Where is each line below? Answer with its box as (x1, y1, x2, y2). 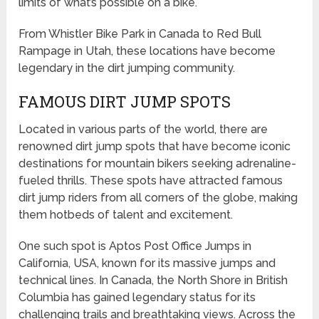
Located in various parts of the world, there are (19, 122, 268, 136)
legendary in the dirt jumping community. (19, 61, 236, 75)
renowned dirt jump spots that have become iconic (19, 139, 291, 153)
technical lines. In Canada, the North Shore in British (19, 273, 288, 287)
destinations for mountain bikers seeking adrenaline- (19, 156, 297, 170)
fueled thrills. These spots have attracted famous (19, 173, 283, 187)
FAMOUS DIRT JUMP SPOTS (19, 90, 231, 112)
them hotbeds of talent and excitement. (19, 207, 234, 221)
